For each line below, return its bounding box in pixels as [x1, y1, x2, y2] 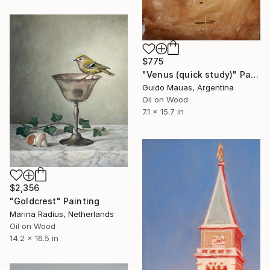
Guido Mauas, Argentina [142, 83, 234, 93]
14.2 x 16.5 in [10, 233, 58, 243]
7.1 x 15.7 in [142, 107, 184, 117]
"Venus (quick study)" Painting [250, 69, 259, 80]
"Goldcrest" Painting [10, 196, 100, 207]
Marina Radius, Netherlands [10, 209, 114, 219]
